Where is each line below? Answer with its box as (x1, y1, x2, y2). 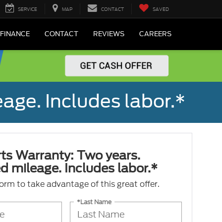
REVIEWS (93, 30, 124, 38)
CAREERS (139, 30, 171, 38)
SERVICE (18, 6, 37, 12)
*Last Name (77, 197, 112, 206)
